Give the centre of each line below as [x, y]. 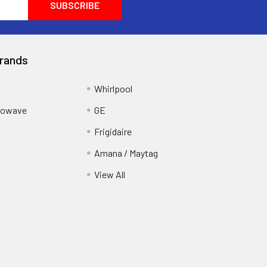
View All [109, 174]
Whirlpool [113, 88]
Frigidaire [113, 131]
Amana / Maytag [126, 153]
